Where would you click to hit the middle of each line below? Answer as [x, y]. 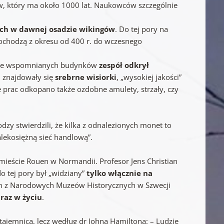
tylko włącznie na [120, 173]
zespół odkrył [124, 65]
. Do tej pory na [142, 29]
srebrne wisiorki [86, 77]
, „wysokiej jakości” [149, 77]
